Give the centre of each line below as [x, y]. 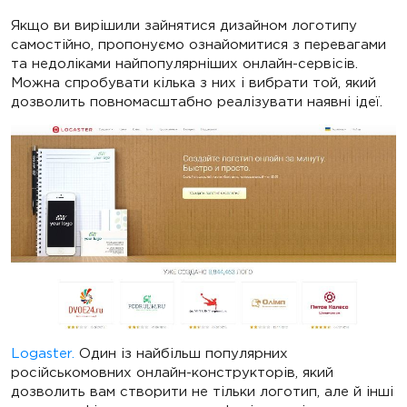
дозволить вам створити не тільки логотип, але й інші [202, 391]
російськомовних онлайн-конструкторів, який [172, 372]
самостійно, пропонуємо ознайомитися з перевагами [199, 45]
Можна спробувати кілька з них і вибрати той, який [194, 83]
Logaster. [43, 352]
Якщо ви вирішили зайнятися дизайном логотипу [184, 25]
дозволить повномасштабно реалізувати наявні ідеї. [197, 102]
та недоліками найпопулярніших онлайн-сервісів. [184, 64]
